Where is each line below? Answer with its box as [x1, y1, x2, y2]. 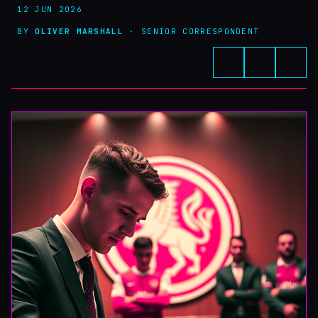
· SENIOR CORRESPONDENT [124, 26, 260, 36]
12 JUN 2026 [11, 4, 82, 14]
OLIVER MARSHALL [35, 26, 124, 36]
